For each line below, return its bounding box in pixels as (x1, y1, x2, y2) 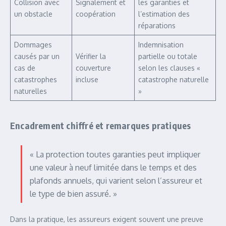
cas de (14, 64, 35, 72)
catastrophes (14, 75, 57, 84)
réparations (138, 21, 176, 30)
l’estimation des (138, 10, 190, 18)
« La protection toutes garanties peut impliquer (30, 149, 200, 159)
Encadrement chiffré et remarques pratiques (10, 120, 191, 131)
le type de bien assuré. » (30, 189, 117, 199)
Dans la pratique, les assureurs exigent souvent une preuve (10, 215, 203, 223)
